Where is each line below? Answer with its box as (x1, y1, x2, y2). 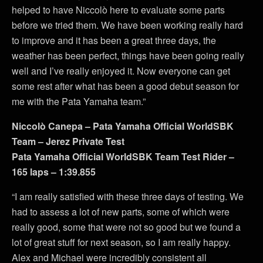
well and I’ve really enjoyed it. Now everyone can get (12, 64, 230, 78)
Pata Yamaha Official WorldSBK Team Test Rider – (12, 150, 234, 164)
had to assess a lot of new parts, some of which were (12, 205, 230, 219)
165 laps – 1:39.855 (12, 165, 96, 179)
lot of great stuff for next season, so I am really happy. (12, 235, 231, 249)
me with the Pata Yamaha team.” (12, 95, 146, 109)
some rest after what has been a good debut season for (12, 79, 239, 93)
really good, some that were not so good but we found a (12, 220, 241, 234)
